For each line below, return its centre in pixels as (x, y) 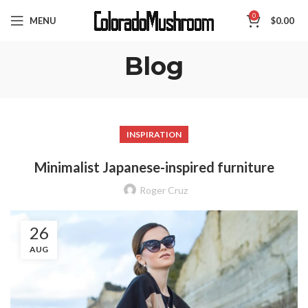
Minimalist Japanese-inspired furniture (154, 167)
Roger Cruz (164, 190)
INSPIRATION (154, 134)
